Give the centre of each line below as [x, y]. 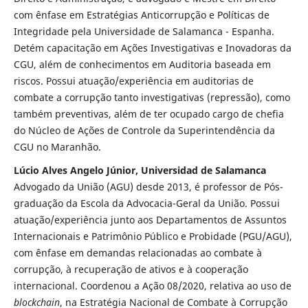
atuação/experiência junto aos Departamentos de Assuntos [150, 220]
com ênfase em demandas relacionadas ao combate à [137, 253]
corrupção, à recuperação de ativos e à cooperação [131, 269]
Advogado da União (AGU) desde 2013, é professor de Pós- [148, 187]
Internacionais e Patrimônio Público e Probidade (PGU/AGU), [153, 236]
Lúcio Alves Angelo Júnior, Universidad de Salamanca [140, 170]
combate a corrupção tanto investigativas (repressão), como [152, 98]
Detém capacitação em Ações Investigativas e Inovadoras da [152, 48]
